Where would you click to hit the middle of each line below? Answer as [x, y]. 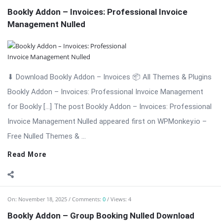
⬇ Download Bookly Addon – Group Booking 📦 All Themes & [107, 201]
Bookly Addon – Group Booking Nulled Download [101, 81]
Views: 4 [121, 65]
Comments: [87, 65]
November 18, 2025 [43, 65]
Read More [27, 20]
